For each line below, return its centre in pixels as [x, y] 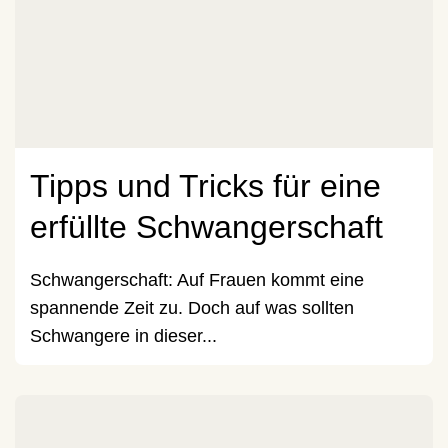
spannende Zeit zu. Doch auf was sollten [192, 307]
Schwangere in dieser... [123, 335]
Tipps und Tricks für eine [205, 185]
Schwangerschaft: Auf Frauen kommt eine [197, 279]
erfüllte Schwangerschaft [206, 226]
